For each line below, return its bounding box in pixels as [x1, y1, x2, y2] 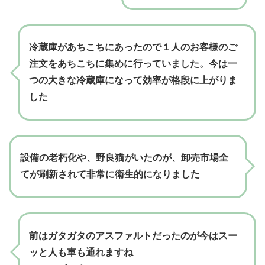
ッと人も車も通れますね [29, 247, 133, 257]
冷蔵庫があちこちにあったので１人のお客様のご [29, 42, 237, 53]
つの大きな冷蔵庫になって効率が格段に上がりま [29, 75, 237, 86]
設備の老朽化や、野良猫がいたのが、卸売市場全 [20, 153, 228, 163]
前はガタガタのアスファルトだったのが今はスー [29, 230, 237, 241]
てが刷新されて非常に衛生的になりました [20, 169, 200, 180]
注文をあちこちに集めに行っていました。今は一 [29, 59, 237, 69]
